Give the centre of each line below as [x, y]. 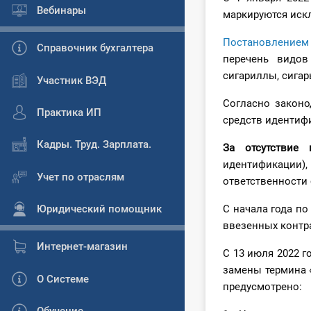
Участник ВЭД [72, 80]
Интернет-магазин [82, 247]
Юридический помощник [99, 209]
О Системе [63, 279]
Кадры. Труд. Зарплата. [94, 145]
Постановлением [266, 43]
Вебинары [61, 10]
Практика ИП [69, 112]
